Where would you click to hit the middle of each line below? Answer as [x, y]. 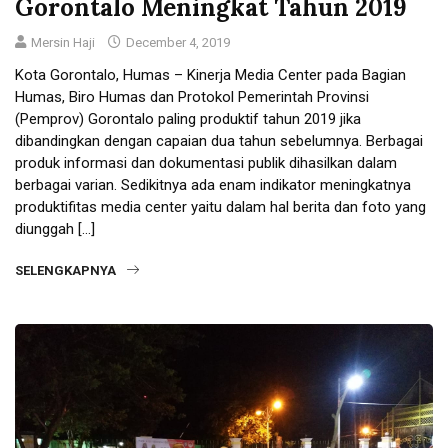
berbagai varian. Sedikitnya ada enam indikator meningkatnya [213, 185]
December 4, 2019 [176, 43]
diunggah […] [55, 229]
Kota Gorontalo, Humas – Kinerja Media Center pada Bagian [210, 75]
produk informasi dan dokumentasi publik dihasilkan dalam [206, 163]
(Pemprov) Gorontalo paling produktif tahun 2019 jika [188, 119]
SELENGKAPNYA [65, 271]
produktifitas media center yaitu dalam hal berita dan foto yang [220, 207]
